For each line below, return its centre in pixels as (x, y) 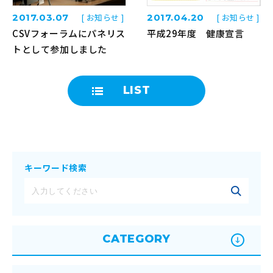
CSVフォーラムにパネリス (69, 34)
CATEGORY (136, 239)
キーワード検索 (56, 168)
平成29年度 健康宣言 (196, 34)
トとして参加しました (60, 49)
